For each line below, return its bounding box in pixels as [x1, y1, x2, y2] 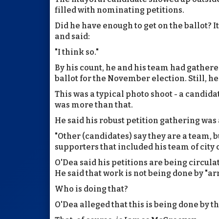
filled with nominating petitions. [55, 5, 184, 15]
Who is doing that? [55, 184, 128, 194]
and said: [55, 31, 90, 41]
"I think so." [55, 47, 99, 57]
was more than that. [55, 100, 133, 109]
